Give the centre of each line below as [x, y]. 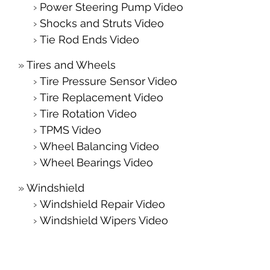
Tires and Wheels [71, 65]
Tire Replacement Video [102, 97]
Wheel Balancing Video [99, 146]
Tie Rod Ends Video [89, 39]
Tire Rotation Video [88, 114]
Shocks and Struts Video [102, 23]
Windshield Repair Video [102, 204]
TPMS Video [71, 130]
